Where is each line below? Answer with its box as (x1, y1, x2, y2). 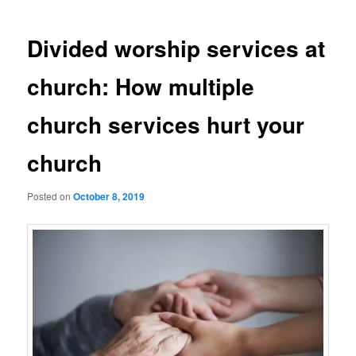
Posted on (27, 188, 74, 203)
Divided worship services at (27, 32, 326, 65)
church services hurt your (27, 108, 305, 141)
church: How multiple (27, 70, 255, 103)
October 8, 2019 (73, 188, 145, 203)
